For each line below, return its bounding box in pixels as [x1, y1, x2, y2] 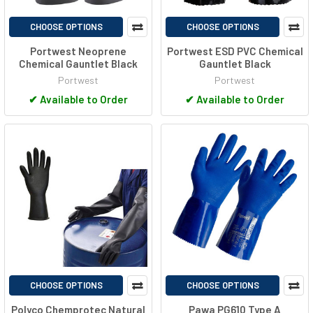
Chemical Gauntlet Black [19, 57, 138, 70]
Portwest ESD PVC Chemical [166, 44, 303, 57]
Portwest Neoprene [30, 44, 126, 57]
